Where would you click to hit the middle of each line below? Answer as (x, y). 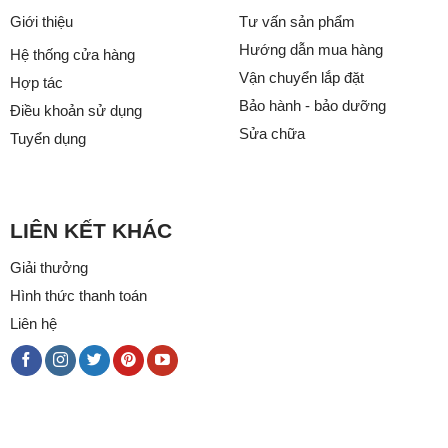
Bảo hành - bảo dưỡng (312, 105)
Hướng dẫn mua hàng (311, 49)
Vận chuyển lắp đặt (301, 77)
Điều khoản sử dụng (75, 110)
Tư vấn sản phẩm (297, 21)
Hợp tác (36, 82)
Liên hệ (33, 323)
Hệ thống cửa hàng (72, 54)
